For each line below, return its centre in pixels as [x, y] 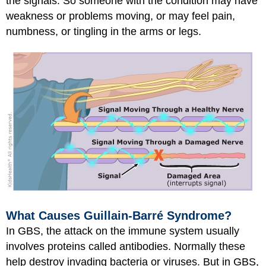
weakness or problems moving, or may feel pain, [121, 16]
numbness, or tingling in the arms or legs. [104, 31]
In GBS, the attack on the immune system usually [123, 231]
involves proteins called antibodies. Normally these [126, 246]
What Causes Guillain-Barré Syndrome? [119, 215]
